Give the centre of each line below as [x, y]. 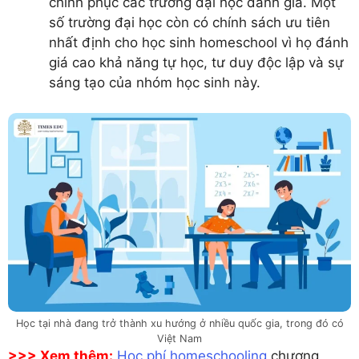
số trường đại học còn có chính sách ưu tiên [190, 22]
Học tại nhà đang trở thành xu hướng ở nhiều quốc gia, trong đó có [179, 323]
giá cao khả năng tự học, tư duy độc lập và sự [196, 62]
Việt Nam [179, 339]
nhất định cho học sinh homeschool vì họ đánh [199, 42]
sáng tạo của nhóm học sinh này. [155, 82]
